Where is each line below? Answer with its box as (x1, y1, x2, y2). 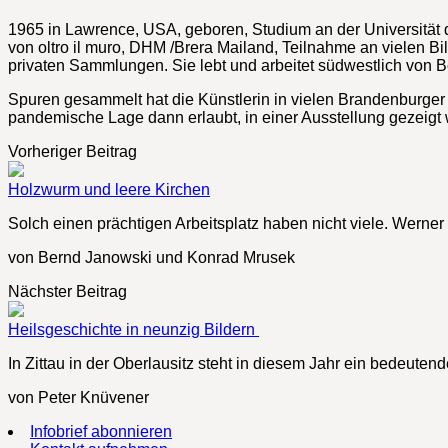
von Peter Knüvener (8, 388, 149, 406)
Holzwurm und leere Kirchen (8, 180, 210, 198)
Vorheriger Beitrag (8, 142, 137, 160)
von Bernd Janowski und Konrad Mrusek (8, 248, 295, 266)
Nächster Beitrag (8, 282, 127, 300)
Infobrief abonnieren (30, 422, 172, 440)
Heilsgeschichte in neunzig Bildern (8, 320, 259, 338)
